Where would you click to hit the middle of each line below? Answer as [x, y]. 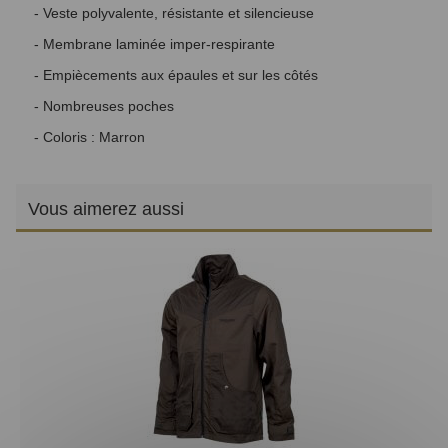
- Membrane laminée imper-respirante [154, 43]
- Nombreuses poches [104, 105]
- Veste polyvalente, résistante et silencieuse [174, 12]
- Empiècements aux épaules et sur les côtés [176, 74]
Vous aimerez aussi [106, 208]
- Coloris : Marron [89, 136]
